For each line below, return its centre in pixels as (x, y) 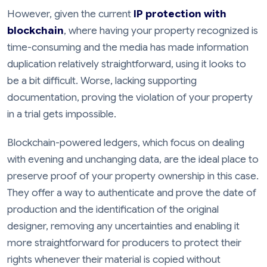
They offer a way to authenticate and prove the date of (132, 193)
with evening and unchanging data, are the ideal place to (133, 159)
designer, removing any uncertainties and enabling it (123, 226)
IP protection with (180, 14)
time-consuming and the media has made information (128, 47)
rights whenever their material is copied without (114, 259)
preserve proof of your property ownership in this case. (133, 176)
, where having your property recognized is (161, 30)
